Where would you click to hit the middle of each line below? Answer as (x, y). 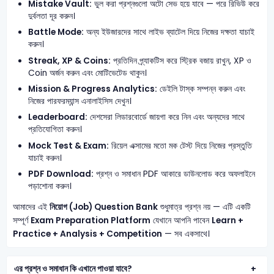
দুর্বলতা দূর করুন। (52, 16)
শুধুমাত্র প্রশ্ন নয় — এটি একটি (204, 207)
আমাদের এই (31, 207)
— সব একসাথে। (186, 234)
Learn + (227, 220)
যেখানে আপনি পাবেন (181, 220)
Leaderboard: (58, 117)
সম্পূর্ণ (21, 220)
